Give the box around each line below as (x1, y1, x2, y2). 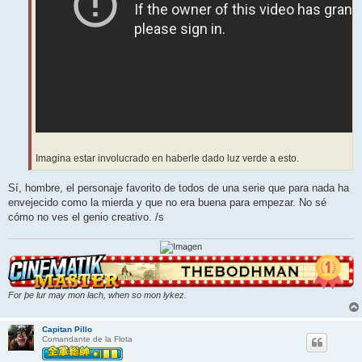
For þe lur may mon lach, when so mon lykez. (8, 290, 187, 301)
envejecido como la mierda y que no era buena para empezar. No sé (8, 196, 326, 208)
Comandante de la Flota (42, 335, 133, 344)
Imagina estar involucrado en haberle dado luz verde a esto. (36, 153, 299, 165)
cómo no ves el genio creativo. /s (8, 210, 164, 223)
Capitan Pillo (42, 325, 92, 335)
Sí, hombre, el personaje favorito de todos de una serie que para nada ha (8, 181, 349, 194)
